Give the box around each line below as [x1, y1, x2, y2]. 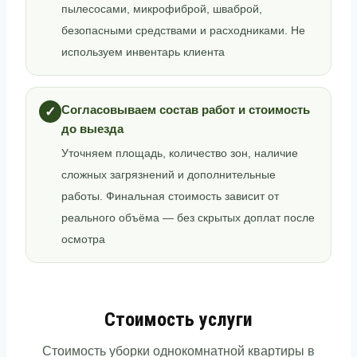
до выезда [61, 122, 124, 135]
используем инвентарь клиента [61, 46, 225, 58]
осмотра [61, 233, 105, 245]
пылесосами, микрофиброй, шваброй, [61, 3, 262, 15]
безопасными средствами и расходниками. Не [61, 25, 305, 37]
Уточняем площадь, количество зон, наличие [61, 147, 298, 159]
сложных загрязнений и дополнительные [61, 169, 276, 181]
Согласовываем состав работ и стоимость [61, 103, 310, 116]
